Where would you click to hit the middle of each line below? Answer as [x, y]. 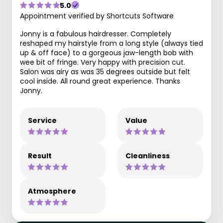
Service [42, 120]
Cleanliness [148, 156]
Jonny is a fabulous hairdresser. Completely [96, 34]
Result [40, 156]
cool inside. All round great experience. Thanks [100, 81]
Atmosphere [52, 191]
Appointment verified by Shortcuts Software [97, 16]
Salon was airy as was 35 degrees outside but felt [105, 71]
